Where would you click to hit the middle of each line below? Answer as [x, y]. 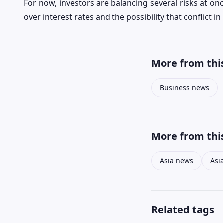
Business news [184, 88]
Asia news [176, 161]
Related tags [183, 210]
